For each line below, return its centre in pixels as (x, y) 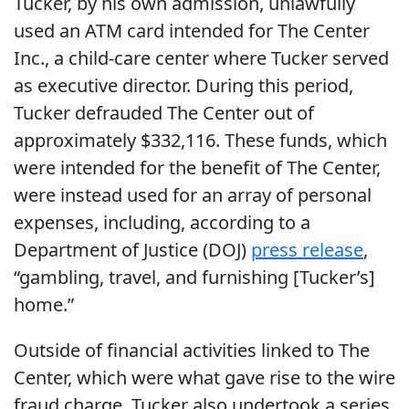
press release (307, 250)
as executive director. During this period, (184, 86)
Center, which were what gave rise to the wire (204, 378)
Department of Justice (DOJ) (132, 250)
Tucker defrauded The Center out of (164, 113)
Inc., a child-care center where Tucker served (201, 58)
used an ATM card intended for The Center (192, 31)
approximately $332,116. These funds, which (200, 141)
